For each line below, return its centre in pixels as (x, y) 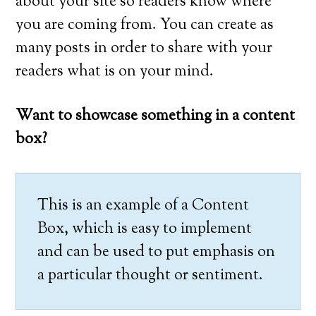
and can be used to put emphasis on (157, 253)
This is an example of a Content (144, 206)
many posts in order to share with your (144, 49)
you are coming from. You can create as (145, 25)
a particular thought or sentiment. (151, 276)
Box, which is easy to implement (145, 229)
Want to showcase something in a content (156, 116)
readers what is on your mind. (115, 72)
